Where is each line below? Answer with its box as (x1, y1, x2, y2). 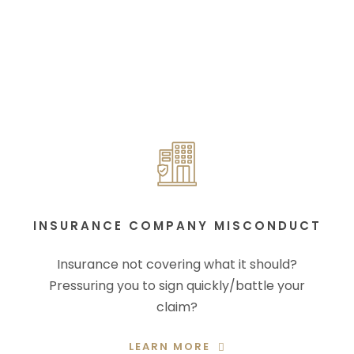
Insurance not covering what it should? (57, 255, 297, 273)
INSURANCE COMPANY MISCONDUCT (32, 217, 322, 234)
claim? (156, 298, 198, 316)
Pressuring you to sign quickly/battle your (49, 277, 305, 295)
